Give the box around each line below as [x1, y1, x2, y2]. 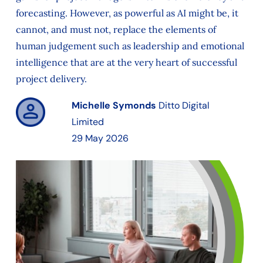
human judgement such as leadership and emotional [15, 40, 244, 52]
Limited [72, 116, 104, 128]
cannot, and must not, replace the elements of [15, 23, 216, 35]
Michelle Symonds [72, 99, 157, 112]
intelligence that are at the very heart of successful [15, 56, 237, 68]
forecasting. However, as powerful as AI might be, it [15, 7, 238, 19]
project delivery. [15, 73, 87, 85]
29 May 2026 [72, 132, 129, 144]
